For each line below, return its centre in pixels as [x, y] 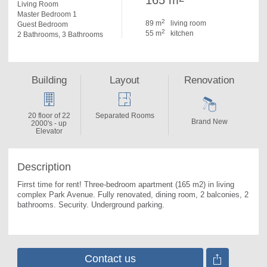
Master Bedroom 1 [47, 14]
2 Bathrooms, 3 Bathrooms [60, 35]
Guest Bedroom [43, 24]
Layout [125, 80]
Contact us [110, 259]
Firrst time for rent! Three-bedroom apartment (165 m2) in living [126, 184]
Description [44, 167]
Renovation [209, 80]
